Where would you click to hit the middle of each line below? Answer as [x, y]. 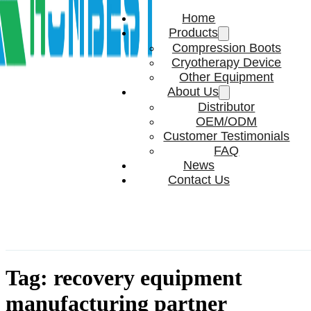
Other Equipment [227, 77]
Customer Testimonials [227, 136]
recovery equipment [148, 278]
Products [193, 33]
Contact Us [199, 180]
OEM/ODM [227, 121]
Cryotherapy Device [227, 62]
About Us [193, 92]
